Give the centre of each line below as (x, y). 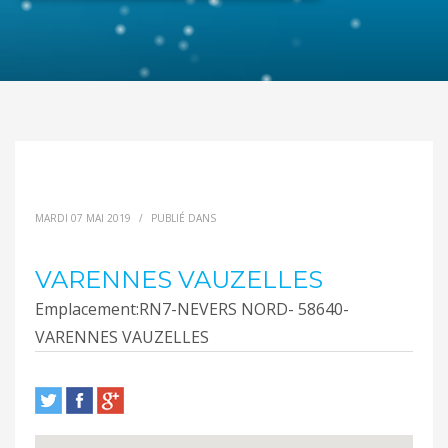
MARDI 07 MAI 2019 (83, 218)
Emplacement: (87, 309)
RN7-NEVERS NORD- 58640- (244, 309)
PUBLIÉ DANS (183, 218)
